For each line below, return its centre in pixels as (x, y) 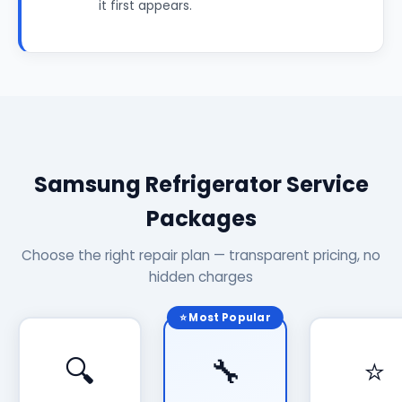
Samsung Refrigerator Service (201, 184)
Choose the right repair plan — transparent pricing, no (201, 255)
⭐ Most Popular (225, 318)
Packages (201, 218)
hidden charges (201, 277)
